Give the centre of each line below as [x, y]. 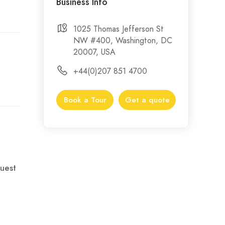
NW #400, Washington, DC [123, 40]
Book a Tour [85, 100]
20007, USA [94, 52]
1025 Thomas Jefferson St [119, 29]
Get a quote [147, 100]
